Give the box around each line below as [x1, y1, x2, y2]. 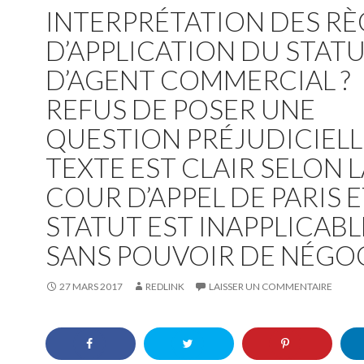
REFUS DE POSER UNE [45, 93, 315, 125]
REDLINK [145, 280, 184, 292]
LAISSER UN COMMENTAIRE [209, 280, 332, 292]
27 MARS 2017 [59, 280, 123, 292]
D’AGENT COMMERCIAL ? [45, 63, 350, 96]
